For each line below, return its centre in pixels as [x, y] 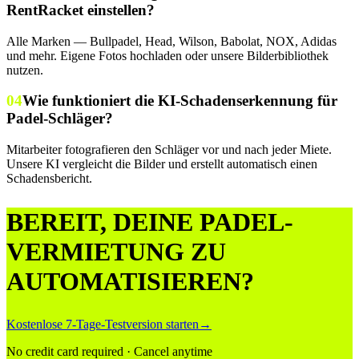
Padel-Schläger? [60, 119]
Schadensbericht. [49, 179]
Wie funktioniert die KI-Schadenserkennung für [180, 101]
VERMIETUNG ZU [116, 251]
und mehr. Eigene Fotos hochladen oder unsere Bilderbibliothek [167, 55]
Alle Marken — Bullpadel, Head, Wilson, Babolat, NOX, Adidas [171, 41]
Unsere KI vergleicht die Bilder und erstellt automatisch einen [162, 164]
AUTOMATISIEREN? [130, 281]
